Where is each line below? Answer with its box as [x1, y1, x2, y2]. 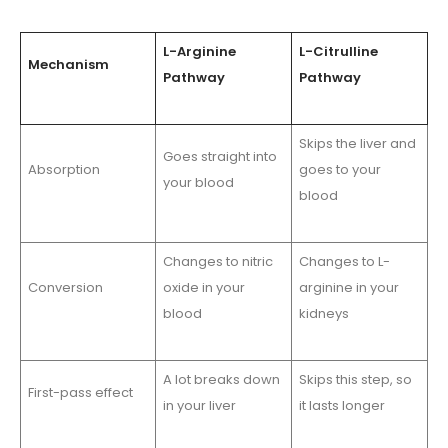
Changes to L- [298, 252, 390, 272]
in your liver [162, 396, 236, 416]
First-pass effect [27, 383, 133, 403]
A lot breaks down [162, 370, 280, 390]
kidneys [298, 304, 349, 324]
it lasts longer [298, 396, 385, 416]
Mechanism [27, 55, 109, 75]
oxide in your [162, 278, 245, 298]
